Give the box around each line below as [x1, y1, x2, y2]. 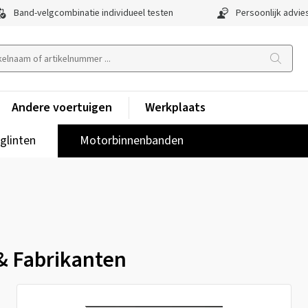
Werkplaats [145, 99, 206, 116]
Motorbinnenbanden [80, 132, 184, 149]
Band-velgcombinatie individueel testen [12, 6, 173, 20]
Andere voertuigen [12, 99, 112, 116]
